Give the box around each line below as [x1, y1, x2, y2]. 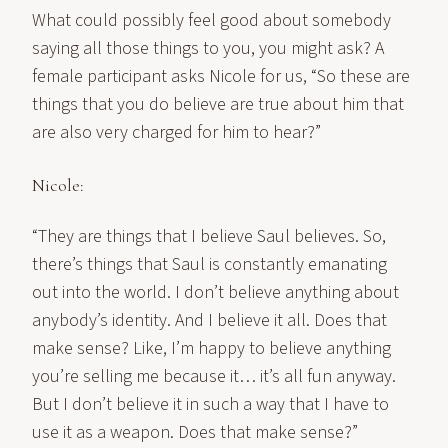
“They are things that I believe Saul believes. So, [32, 224, 386, 249]
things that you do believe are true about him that [32, 92, 404, 117]
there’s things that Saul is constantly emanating [32, 252, 387, 277]
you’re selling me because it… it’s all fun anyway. [32, 364, 396, 389]
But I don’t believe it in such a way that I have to [32, 392, 389, 417]
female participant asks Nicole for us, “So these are [32, 64, 410, 89]
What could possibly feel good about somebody [32, 8, 391, 33]
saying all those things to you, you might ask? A [32, 36, 384, 61]
